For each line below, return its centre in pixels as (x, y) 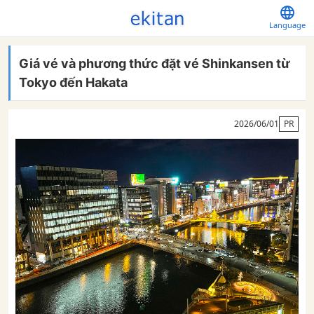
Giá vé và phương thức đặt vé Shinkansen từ (155, 63)
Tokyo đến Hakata (73, 82)
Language (287, 25)
